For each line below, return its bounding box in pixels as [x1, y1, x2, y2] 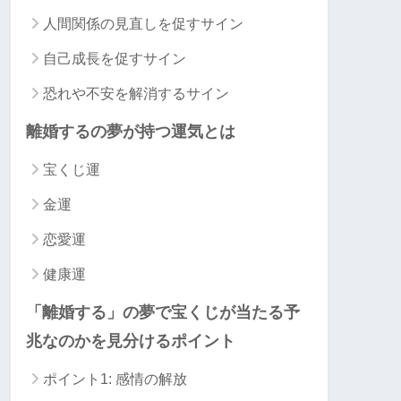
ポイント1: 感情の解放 [43, 371, 187, 387]
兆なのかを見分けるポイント [26, 331, 235, 350]
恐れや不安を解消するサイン [43, 85, 229, 101]
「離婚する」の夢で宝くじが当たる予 [26, 303, 300, 321]
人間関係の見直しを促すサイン [43, 15, 243, 31]
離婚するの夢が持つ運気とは [26, 122, 235, 141]
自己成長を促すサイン [43, 50, 186, 66]
